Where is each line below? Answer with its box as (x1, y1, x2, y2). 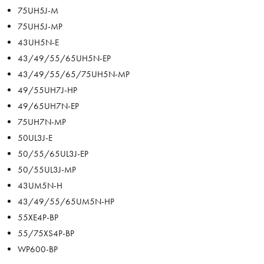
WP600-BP (18, 243, 58, 256)
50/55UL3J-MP (18, 164, 76, 176)
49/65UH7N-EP (18, 100, 79, 113)
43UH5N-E (18, 37, 59, 49)
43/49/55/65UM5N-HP (18, 196, 114, 208)
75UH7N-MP (18, 116, 66, 128)
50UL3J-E (18, 132, 52, 144)
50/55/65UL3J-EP (18, 148, 88, 160)
